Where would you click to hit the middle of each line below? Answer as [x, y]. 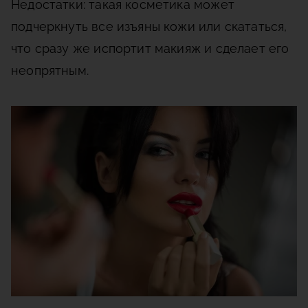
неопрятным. [50, 70]
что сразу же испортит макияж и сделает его [150, 48]
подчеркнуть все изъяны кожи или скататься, [149, 26]
